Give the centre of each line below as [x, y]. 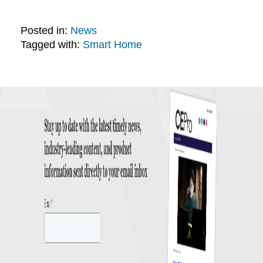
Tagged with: [50, 45]
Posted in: [44, 31]
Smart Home [112, 45]
